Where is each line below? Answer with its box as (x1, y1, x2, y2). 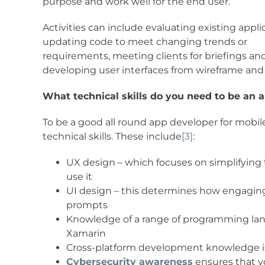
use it (66, 171, 92, 183)
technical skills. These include (42, 131, 182, 143)
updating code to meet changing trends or (42, 36, 247, 48)
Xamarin (66, 228, 106, 240)
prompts (66, 199, 108, 211)
